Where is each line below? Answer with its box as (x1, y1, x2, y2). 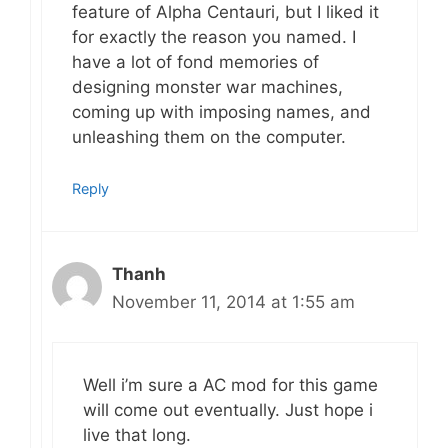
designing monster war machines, (72, 77, 343, 98)
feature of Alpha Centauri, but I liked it (72, 2, 379, 23)
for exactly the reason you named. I (72, 27, 356, 48)
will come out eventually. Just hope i (83, 400, 373, 421)
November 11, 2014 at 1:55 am (112, 291, 355, 312)
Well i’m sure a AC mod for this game (83, 375, 378, 396)
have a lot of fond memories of (72, 52, 319, 73)
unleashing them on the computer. (72, 127, 346, 148)
